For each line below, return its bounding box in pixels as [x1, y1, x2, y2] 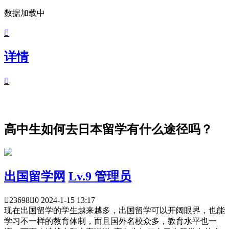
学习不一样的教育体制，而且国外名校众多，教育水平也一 [4, 217, 217, 226]
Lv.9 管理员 [68, 169, 131, 183]
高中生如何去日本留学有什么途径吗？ [4, 122, 213, 136]
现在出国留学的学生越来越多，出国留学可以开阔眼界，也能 [4, 206, 225, 215]
